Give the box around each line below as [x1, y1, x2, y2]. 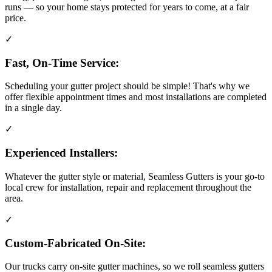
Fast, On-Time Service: [5, 56, 119, 69]
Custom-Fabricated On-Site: [5, 236, 146, 250]
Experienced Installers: [5, 146, 118, 160]
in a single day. [5, 103, 62, 114]
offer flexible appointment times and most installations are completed [5, 92, 267, 103]
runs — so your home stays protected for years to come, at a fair [5, 2, 249, 12]
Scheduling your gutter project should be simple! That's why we [5, 81, 250, 92]
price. [5, 13, 26, 23]
